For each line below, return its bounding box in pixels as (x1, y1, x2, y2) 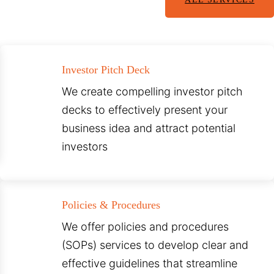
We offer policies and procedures (62, 220, 229, 234)
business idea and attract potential (62, 122, 236, 135)
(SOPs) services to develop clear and (62, 239, 249, 252)
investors (62, 140, 108, 154)
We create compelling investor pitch (62, 85, 243, 98)
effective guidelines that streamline (62, 257, 238, 270)
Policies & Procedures (62, 199, 161, 212)
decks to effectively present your (62, 103, 228, 117)
